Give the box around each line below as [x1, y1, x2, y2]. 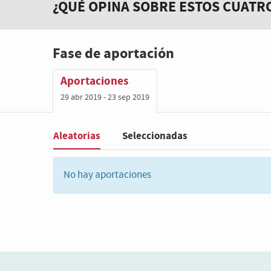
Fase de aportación [53, 44, 174, 64]
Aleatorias [53, 128, 100, 143]
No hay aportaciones [64, 168, 151, 182]
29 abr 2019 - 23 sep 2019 [60, 92, 149, 103]
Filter [53, 140, 75, 154]
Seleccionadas [122, 129, 188, 143]
